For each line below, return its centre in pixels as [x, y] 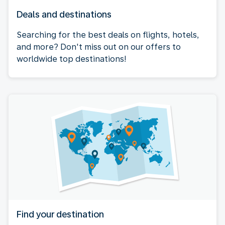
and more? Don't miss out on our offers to [99, 47]
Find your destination [60, 214]
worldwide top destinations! [72, 59]
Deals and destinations [64, 14]
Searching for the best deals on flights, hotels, [108, 35]
